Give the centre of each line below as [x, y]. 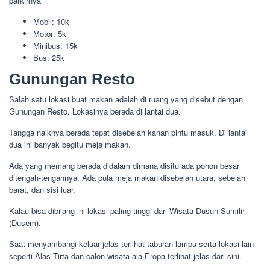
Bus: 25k [49, 57]
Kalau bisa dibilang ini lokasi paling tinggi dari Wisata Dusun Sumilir [127, 211]
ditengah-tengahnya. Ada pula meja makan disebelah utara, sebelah [127, 177]
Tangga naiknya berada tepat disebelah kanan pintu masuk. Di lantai [128, 132]
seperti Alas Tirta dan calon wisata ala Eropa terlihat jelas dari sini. [125, 256]
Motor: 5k [50, 33]
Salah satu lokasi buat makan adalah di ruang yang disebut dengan [126, 99]
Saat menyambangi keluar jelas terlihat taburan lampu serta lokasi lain [131, 244]
